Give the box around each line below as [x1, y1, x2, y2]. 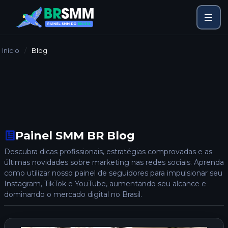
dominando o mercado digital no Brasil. [4, 190, 142, 199]
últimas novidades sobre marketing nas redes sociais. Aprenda [4, 158, 224, 167]
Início [2, 46, 19, 54]
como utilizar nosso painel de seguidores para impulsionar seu [4, 168, 222, 178]
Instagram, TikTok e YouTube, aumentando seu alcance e [4, 179, 206, 188]
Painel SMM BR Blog [15, 128, 135, 142]
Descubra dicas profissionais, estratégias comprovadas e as [4, 147, 212, 156]
